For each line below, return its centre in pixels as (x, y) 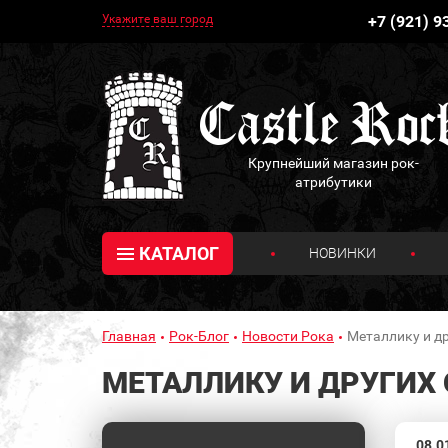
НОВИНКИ (343, 252)
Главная (129, 335)
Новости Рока (288, 335)
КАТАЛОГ (178, 253)
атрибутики (333, 181)
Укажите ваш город (157, 19)
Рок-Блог (199, 335)
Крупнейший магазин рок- (333, 162)
